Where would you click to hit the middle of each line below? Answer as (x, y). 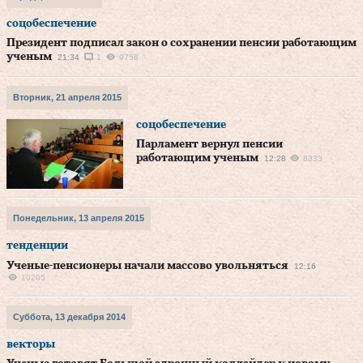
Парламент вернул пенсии (209, 144)
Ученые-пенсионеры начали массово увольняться (147, 266)
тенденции (37, 246)
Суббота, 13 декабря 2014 (69, 317)
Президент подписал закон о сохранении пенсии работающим (181, 43)
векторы (31, 344)
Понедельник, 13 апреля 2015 (79, 218)
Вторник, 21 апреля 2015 (67, 97)
